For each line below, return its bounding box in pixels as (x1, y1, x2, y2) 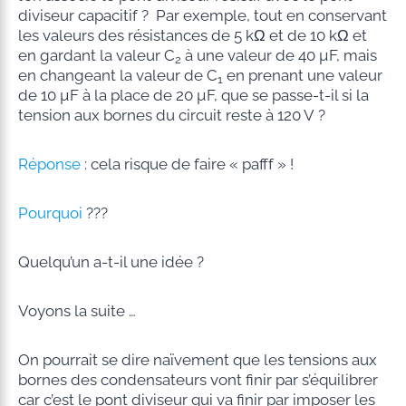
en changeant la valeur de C (17, 65, 217, 84)
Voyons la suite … (17, 301, 136, 320)
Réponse (17, 154, 81, 173)
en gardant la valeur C (17, 45, 175, 64)
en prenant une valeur (222, 65, 382, 84)
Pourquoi (17, 203, 82, 222)
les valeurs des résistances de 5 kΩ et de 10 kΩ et (17, 25, 367, 44)
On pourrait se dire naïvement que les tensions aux (17, 350, 377, 369)
